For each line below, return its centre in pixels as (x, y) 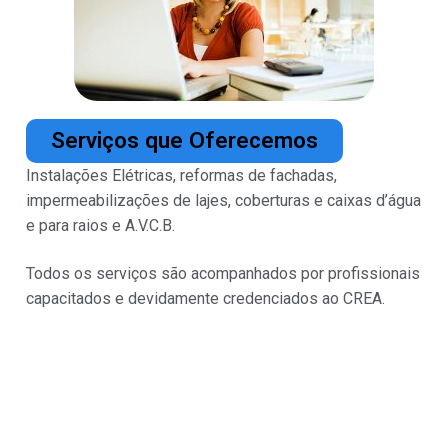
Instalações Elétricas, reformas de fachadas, (181, 175)
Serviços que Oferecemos (184, 140)
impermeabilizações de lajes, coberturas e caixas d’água (223, 200)
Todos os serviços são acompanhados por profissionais (223, 273)
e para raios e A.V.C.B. (100, 225)
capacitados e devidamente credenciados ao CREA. (205, 298)
